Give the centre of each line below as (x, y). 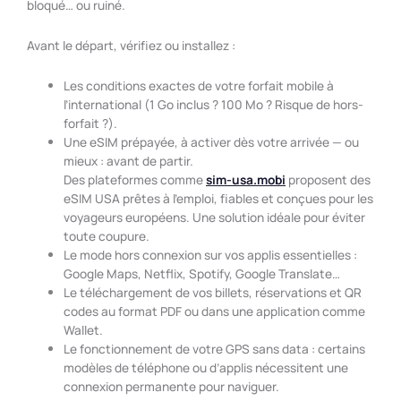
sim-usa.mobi (246, 179)
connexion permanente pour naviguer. (172, 386)
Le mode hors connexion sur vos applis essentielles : (211, 254)
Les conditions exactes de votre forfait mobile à (199, 85)
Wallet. (84, 329)
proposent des (328, 179)
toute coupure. (107, 235)
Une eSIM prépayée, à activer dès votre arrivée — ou (212, 141)
